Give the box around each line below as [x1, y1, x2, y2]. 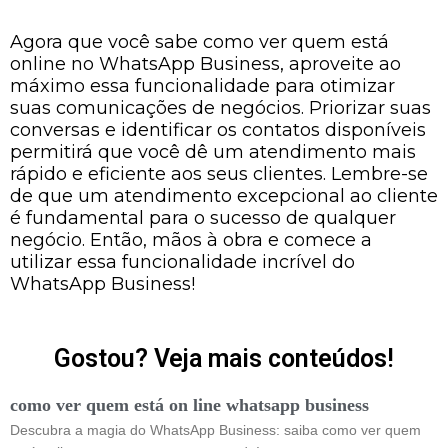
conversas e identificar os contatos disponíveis [10, 118, 426, 141]
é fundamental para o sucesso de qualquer [10, 206, 396, 229]
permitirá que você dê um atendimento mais [10, 140, 416, 163]
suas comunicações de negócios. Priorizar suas [10, 96, 431, 119]
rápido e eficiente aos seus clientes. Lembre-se [10, 162, 428, 185]
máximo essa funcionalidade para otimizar [10, 74, 395, 97]
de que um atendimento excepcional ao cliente [10, 184, 438, 207]
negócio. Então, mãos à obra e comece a [10, 228, 372, 251]
